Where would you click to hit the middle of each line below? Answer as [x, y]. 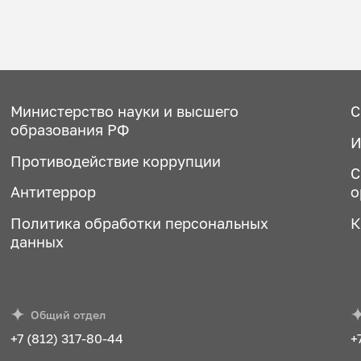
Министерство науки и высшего [124, 111]
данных [37, 243]
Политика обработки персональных [139, 224]
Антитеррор [53, 193]
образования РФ [69, 130]
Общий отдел [68, 314]
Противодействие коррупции [115, 161]
